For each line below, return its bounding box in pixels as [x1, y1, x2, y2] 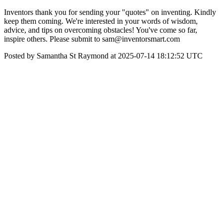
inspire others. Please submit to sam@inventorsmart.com [4, 35, 180, 43]
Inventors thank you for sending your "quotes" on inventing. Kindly [4, 8, 216, 16]
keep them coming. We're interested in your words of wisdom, [4, 17, 198, 25]
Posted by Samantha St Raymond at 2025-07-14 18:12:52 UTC [4, 52, 203, 60]
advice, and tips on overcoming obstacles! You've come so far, [4, 26, 197, 34]
